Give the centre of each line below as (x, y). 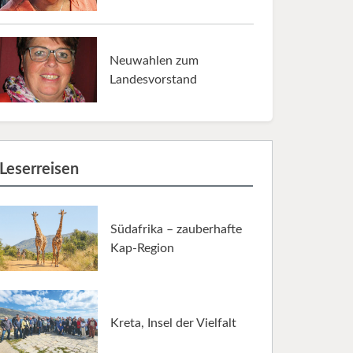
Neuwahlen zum (154, 60)
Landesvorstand (153, 79)
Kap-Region (142, 248)
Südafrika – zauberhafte (176, 229)
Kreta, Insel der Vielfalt (173, 323)
